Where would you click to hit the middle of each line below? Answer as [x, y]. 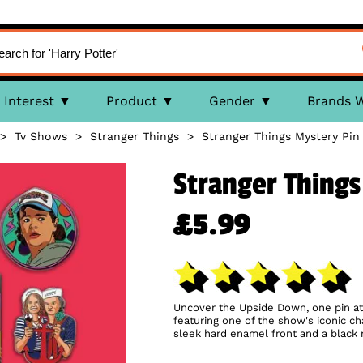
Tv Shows [41, 136]
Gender [232, 101]
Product [131, 101]
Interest [29, 101]
